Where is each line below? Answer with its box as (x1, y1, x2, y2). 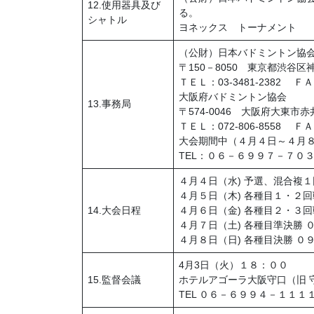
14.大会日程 (88, 205, 141, 217)
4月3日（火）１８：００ (179, 259, 288, 271)
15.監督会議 (88, 274, 141, 286)
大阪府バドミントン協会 (179, 91, 287, 103)
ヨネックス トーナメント (179, 22, 296, 34)
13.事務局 (88, 98, 131, 110)
